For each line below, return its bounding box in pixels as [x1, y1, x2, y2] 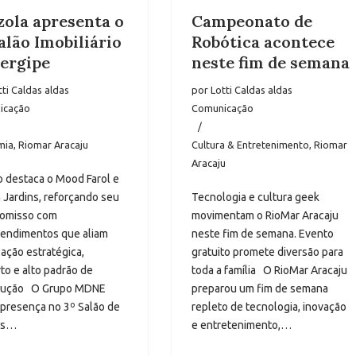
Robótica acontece [191, 32, 335, 52]
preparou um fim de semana [191, 282, 328, 296]
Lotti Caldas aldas [210, 84, 292, 96]
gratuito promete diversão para [191, 246, 343, 259]
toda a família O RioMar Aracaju [191, 264, 347, 277]
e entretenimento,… [191, 319, 294, 332]
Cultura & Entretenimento [191, 139, 309, 151]
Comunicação [191, 103, 253, 114]
